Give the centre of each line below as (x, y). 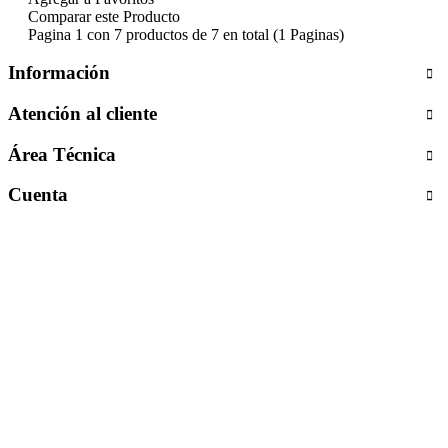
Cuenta (38, 195)
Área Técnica (62, 154)
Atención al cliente (82, 114)
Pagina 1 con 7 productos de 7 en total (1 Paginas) (186, 34)
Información (59, 73)
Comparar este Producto (104, 16)
